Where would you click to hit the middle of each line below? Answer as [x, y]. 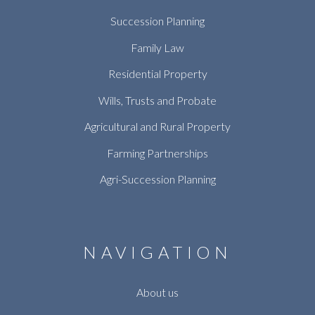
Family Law [157, 47]
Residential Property [157, 74]
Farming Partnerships [157, 153]
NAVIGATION [157, 252]
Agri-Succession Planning [157, 179]
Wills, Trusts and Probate [157, 100]
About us [157, 292]
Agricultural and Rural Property [157, 127]
